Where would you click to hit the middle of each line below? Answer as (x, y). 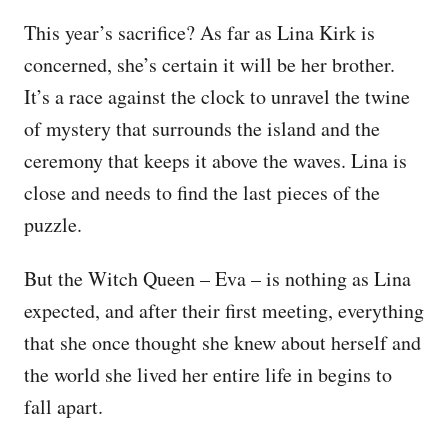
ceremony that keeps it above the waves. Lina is (215, 160)
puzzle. (56, 224)
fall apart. (67, 406)
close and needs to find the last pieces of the (202, 192)
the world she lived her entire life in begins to (208, 374)
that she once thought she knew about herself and (222, 342)
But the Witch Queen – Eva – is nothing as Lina (217, 278)
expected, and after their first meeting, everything (224, 310)
